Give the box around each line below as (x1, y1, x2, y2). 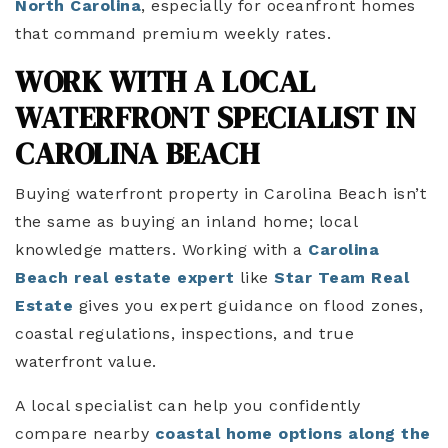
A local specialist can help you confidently (15, 396, 361, 415)
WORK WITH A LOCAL (15, 61, 316, 102)
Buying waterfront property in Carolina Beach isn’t (15, 184, 426, 203)
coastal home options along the (154, 424, 431, 443)
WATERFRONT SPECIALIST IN (15, 97, 416, 138)
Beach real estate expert (15, 268, 234, 287)
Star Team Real (274, 268, 409, 287)
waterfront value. (15, 352, 157, 371)
